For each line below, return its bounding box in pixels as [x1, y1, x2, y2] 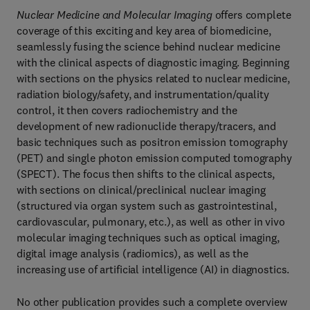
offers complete [212, 8, 291, 21]
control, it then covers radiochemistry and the [17, 103, 237, 117]
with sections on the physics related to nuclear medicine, [17, 71, 291, 85]
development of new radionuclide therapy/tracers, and [17, 119, 276, 133]
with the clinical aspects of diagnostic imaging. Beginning [17, 55, 289, 69]
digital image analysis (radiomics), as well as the [17, 246, 248, 260]
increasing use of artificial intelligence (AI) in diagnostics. [17, 262, 290, 276]
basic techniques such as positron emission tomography [17, 135, 288, 149]
